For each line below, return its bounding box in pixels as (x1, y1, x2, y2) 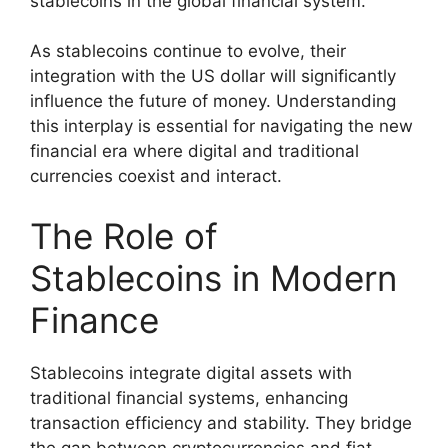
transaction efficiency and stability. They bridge (30, 412, 412, 433)
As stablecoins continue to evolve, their (30, 41, 346, 62)
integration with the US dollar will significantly (30, 66, 396, 87)
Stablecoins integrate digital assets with (30, 362, 352, 383)
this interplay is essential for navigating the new (30, 116, 413, 137)
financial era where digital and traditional (30, 141, 359, 162)
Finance (30, 298, 159, 341)
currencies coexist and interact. (30, 166, 282, 187)
